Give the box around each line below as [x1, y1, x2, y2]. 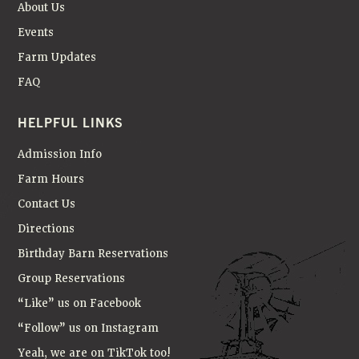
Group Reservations [18, 271, 126, 285]
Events [18, 25, 54, 39]
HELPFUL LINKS [18, 113, 124, 130]
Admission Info [18, 147, 103, 161]
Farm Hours [18, 171, 85, 186]
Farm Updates [18, 50, 97, 64]
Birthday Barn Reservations [18, 246, 169, 260]
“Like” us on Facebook [18, 296, 142, 310]
